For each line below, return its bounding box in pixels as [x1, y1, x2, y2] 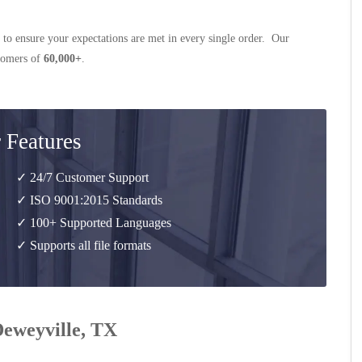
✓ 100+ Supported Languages [16, 216, 171, 229]
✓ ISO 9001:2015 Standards [16, 193, 162, 207]
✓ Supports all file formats [16, 238, 151, 252]
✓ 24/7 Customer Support [16, 170, 149, 184]
